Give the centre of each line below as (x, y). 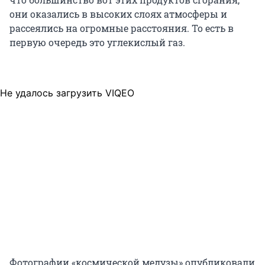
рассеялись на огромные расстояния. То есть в (122, 28)
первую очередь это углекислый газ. (97, 42)
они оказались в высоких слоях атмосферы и (118, 14)
